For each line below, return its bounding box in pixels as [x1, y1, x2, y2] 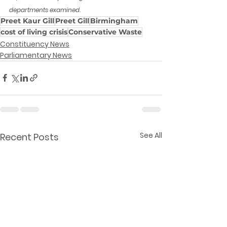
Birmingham [90, 16, 138, 25]
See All [140, 130, 162, 140]
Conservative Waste [68, 27, 142, 36]
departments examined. [9, 5, 81, 14]
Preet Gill [55, 16, 89, 25]
